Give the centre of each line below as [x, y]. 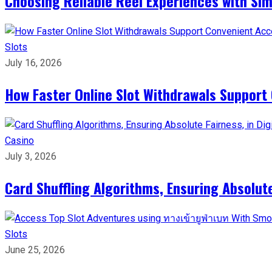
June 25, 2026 [35, 250]
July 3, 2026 [31, 156]
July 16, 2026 [33, 63]
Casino [19, 140]
